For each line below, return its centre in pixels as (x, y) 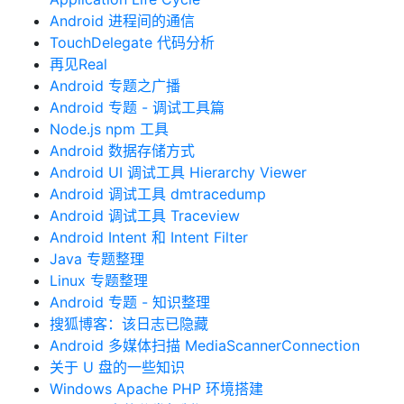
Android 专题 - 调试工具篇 (137, 107)
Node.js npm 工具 (109, 129)
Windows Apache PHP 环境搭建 (156, 389)
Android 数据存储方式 (122, 151)
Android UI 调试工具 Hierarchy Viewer (178, 172)
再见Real (78, 64)
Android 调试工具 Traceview (145, 216)
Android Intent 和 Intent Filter (149, 237)
